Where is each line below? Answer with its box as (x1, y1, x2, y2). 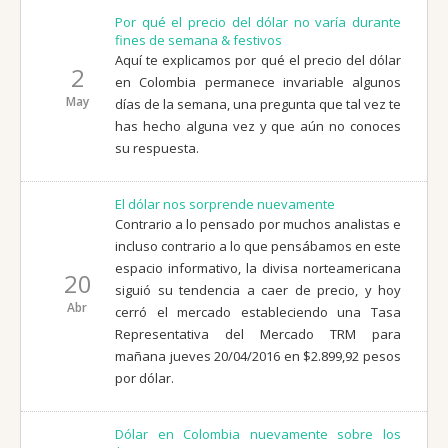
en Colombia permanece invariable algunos (115, 72, 401, 91)
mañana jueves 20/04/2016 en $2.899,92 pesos (115, 346, 401, 365)
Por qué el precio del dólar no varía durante (115, 12, 401, 31)
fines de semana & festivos (115, 30, 282, 49)
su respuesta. (115, 138, 199, 157)
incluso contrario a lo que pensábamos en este (115, 236, 401, 255)
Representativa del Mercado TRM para (115, 324, 401, 343)
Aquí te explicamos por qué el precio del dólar (115, 50, 401, 69)
